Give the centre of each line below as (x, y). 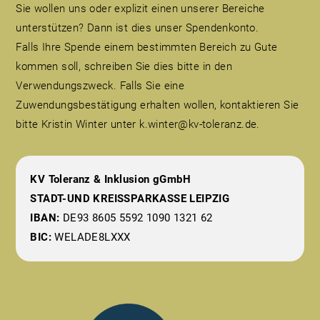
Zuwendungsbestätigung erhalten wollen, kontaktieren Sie (157, 105)
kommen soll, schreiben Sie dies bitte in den (124, 66)
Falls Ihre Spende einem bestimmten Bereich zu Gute (147, 47)
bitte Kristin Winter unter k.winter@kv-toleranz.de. (138, 124)
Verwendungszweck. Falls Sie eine (100, 85)
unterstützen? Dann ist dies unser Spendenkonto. (137, 27)
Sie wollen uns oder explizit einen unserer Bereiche (140, 8)
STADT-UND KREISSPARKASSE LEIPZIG (130, 198)
